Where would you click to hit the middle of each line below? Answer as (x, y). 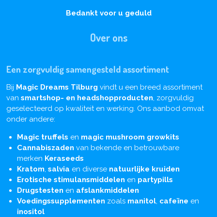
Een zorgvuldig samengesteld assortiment (87, 69)
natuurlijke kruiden (144, 169)
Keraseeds (64, 158)
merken (31, 158)
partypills (155, 179)
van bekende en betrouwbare (127, 147)
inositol (31, 211)
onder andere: (31, 119)
